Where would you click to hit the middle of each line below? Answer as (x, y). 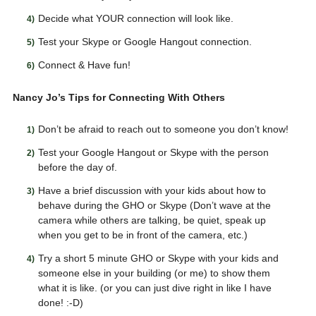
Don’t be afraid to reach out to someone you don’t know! (163, 129)
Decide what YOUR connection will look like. (135, 18)
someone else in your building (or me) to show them (154, 273)
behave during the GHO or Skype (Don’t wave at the (154, 205)
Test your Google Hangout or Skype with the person (153, 152)
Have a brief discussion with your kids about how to (152, 190)
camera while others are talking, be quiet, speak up (152, 220)
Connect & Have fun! (84, 65)
